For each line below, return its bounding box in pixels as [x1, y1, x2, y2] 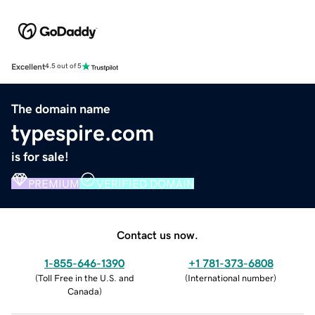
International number [188, 273, 274, 283]
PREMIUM [28, 177, 79, 189]
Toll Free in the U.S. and [37, 273, 134, 283]
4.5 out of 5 [45, 63, 82, 70]
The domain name [11, 102, 110, 115]
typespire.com [11, 121, 154, 144]
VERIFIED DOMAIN [96, 177, 194, 189]
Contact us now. [117, 229, 198, 240]
